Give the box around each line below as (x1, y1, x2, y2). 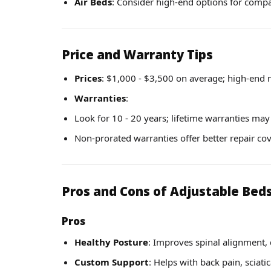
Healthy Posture (74, 235, 148, 248)
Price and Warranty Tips (62, 46, 213, 64)
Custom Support (74, 256, 149, 269)
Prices (74, 71, 102, 84)
